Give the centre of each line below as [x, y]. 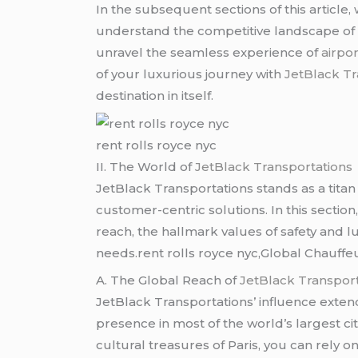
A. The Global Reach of [168, 280]
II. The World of [146, 166]
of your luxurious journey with [189, 74]
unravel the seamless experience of [209, 53]
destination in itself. [155, 96]
